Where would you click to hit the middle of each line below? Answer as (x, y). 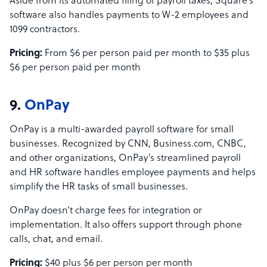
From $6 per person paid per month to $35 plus (147, 54)
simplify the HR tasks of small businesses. (99, 187)
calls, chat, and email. (56, 240)
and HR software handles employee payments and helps (133, 173)
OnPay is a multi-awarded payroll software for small (122, 130)
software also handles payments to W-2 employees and (129, 16)
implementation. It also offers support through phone (126, 226)
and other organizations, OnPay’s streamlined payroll (125, 159)
